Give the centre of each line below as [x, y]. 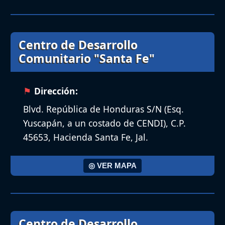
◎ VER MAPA [113, 166]
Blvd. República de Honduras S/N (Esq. [103, 109]
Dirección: [56, 91]
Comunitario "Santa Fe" [87, 59]
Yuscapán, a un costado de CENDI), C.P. [104, 123]
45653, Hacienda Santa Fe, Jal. [86, 137]
